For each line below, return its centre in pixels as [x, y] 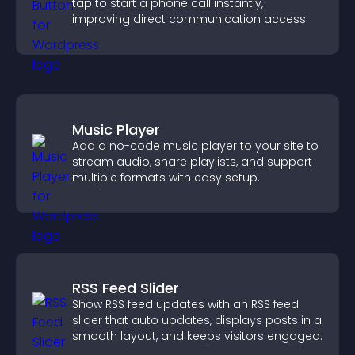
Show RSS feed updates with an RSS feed [185, 304]
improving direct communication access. [190, 19]
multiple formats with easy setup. [166, 177]
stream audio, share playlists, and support [192, 162]
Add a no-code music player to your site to [195, 146]
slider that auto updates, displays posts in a [197, 320]
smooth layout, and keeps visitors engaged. [197, 336]
